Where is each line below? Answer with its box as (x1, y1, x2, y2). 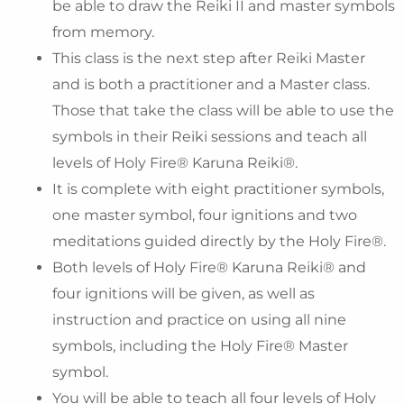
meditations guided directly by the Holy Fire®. (52, 233, 386, 251)
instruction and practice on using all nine (52, 311, 346, 329)
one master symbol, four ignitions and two (52, 207, 357, 225)
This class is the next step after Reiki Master (52, 50, 365, 68)
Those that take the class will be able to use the (52, 102, 394, 120)
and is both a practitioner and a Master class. (52, 76, 370, 94)
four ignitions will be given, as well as (52, 285, 315, 303)
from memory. (52, 23, 154, 41)
